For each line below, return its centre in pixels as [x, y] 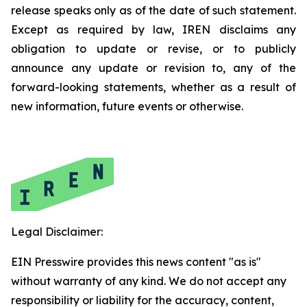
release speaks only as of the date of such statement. [153, 10]
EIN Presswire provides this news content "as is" [136, 262]
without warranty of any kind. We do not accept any [149, 281]
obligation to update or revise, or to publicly [153, 49]
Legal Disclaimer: [57, 232]
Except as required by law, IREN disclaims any [153, 29]
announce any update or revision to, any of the [153, 68]
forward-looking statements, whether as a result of [153, 87]
